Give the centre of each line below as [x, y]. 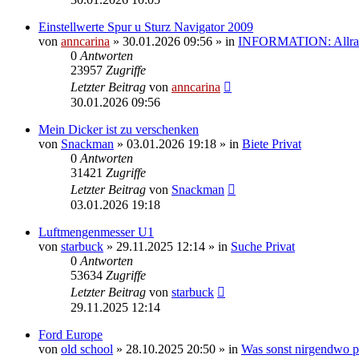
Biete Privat [272, 143]
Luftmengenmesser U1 [96, 232]
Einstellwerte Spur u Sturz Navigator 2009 [146, 26]
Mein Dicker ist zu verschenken [119, 129]
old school [87, 349]
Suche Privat [263, 246]
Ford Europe [71, 334]
